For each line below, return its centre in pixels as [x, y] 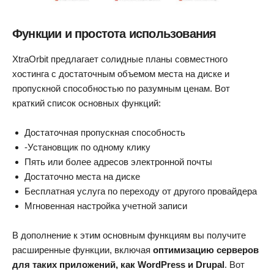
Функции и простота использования [114, 34]
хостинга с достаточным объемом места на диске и [121, 74]
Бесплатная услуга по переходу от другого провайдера [141, 191]
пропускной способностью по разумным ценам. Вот [121, 89]
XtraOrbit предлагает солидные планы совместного [120, 59]
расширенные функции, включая [83, 250]
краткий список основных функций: [87, 103]
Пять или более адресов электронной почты [118, 162]
